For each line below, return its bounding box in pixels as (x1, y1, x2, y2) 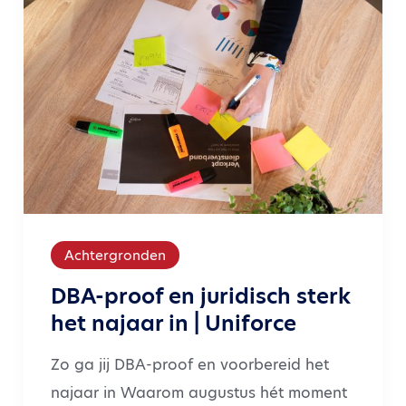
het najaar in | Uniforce (51, 307, 296, 338)
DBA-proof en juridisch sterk (51, 280, 351, 311)
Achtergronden (64, 245, 166, 265)
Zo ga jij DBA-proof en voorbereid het (51, 353, 329, 375)
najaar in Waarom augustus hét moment (51, 382, 347, 403)
